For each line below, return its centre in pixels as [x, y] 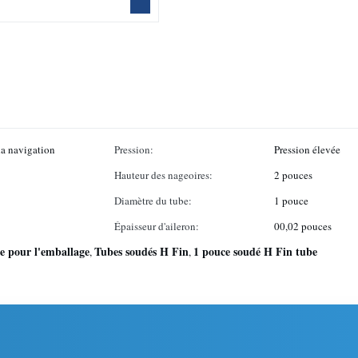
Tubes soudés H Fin [141, 251]
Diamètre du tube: [153, 201]
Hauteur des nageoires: [163, 175]
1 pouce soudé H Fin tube [255, 251]
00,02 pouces [303, 226]
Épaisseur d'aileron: [157, 226]
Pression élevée [307, 149]
